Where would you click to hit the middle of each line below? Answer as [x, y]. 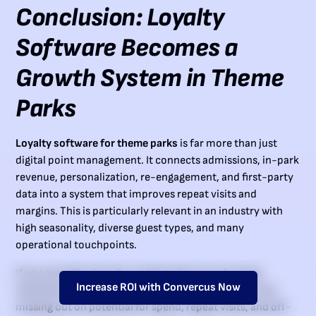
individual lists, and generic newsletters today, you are [146, 291]
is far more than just [228, 144]
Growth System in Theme [150, 79]
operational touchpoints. [77, 245]
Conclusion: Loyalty [120, 18]
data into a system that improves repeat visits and [136, 195]
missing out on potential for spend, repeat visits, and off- [154, 308]
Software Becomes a [127, 49]
